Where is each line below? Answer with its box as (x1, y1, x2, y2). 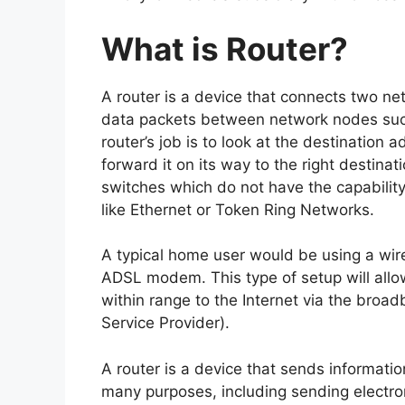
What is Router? (101, 29, 348, 68)
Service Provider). (101, 314, 234, 333)
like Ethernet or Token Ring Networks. (101, 200, 379, 219)
